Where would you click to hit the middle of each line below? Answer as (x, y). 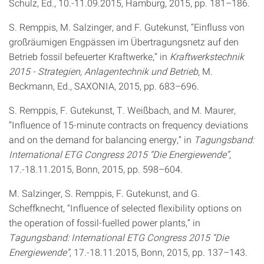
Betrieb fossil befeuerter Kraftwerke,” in (89, 56)
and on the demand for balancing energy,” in (101, 139)
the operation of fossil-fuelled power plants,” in (105, 222)
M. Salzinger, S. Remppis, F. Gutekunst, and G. (104, 193)
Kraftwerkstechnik (207, 56)
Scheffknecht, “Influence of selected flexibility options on (125, 208)
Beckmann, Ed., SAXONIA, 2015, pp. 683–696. (104, 86)
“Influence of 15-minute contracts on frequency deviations (128, 125)
